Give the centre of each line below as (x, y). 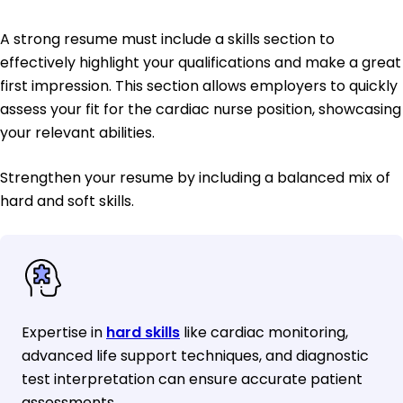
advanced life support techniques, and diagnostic (195, 356)
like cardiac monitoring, (264, 333)
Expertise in (64, 333)
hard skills (143, 333)
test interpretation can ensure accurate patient (192, 380)
